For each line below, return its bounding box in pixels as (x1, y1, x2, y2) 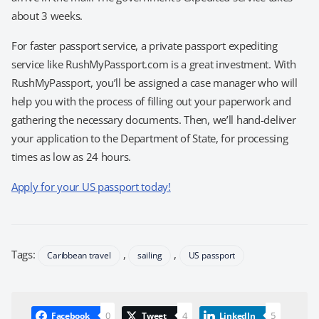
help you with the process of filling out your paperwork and (11, 94, 291, 108)
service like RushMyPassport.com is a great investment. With (11, 57, 296, 71)
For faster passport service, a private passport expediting (11, 38, 278, 53)
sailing (137, 249, 162, 261)
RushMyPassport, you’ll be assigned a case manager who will (11, 75, 298, 90)
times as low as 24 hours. (11, 150, 132, 164)
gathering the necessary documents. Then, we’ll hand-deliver (11, 113, 296, 127)
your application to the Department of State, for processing (11, 131, 288, 145)
